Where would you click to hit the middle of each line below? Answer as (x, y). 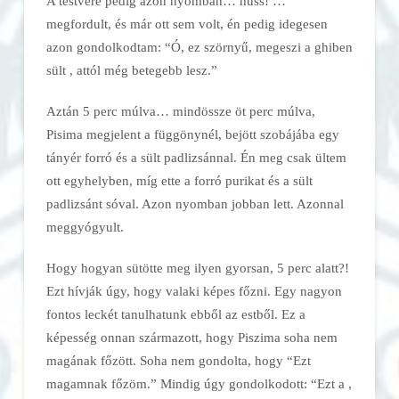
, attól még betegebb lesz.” (143, 69)
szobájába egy (299, 134)
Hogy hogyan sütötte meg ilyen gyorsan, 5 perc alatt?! (197, 268)
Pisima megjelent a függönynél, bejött (153, 134)
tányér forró (81, 157)
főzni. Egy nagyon (290, 291)
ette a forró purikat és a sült (236, 180)
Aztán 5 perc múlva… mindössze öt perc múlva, (180, 110)
